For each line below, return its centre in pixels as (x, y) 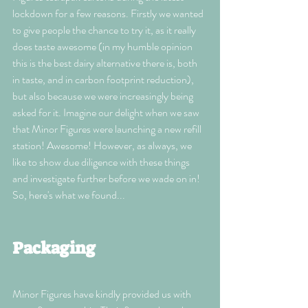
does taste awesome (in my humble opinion (103, 47)
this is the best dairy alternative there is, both (106, 63)
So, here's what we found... (69, 195)
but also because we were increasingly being (104, 96)
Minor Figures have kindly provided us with (103, 294)
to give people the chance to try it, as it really (105, 30)
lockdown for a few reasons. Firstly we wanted (109, 14)
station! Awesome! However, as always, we (103, 146)
